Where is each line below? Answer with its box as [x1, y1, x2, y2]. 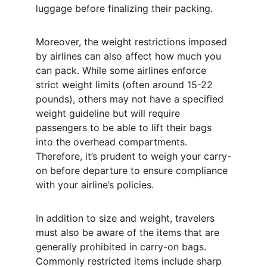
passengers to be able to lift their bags [36, 122, 215, 133]
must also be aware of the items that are [36, 226, 222, 238]
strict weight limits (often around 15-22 [36, 79, 216, 91]
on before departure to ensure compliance [36, 164, 231, 176]
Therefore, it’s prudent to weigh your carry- [36, 150, 231, 162]
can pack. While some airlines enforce [36, 64, 209, 76]
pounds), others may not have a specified [36, 93, 226, 105]
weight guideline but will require [36, 107, 183, 119]
